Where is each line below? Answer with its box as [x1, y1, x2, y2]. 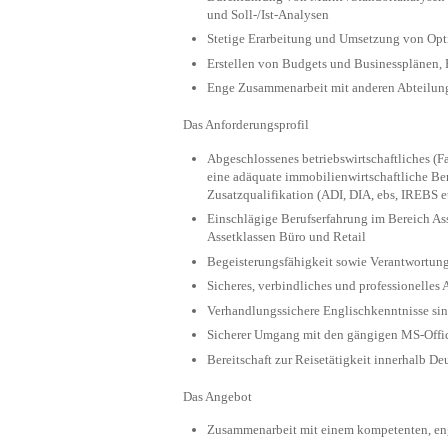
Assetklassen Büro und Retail [207, 229, 366, 245]
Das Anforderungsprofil [183, 117, 309, 133]
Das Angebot [183, 388, 252, 404]
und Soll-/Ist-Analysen [207, 6, 329, 22]
